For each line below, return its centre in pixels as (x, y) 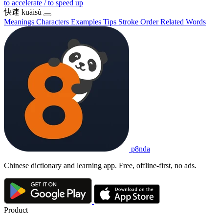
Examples (87, 22)
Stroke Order (139, 22)
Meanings (20, 22)
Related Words (183, 22)
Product (16, 210)
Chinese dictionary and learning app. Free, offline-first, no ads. (100, 165)
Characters (54, 22)
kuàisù (32, 12)
